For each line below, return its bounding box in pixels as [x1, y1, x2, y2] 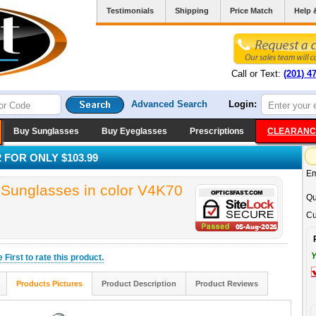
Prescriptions [190, 126, 244, 136]
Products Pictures [16, 279, 83, 288]
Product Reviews [195, 279, 258, 288]
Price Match [230, 6, 273, 15]
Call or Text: [231, 68, 284, 79]
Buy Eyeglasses [102, 126, 167, 136]
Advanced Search [131, 99, 207, 109]
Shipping [175, 6, 209, 15]
